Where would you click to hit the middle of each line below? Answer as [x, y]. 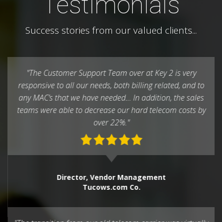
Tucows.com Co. [111, 187]
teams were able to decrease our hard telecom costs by [111, 110]
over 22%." [111, 123]
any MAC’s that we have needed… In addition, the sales [111, 98]
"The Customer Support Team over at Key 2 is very [111, 73]
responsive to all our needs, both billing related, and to [111, 85]
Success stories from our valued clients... [111, 30]
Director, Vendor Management [111, 177]
